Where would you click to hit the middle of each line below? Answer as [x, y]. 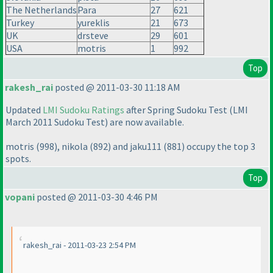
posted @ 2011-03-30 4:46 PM [96, 197]
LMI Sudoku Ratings [83, 110]
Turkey [20, 23]
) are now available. [144, 122]
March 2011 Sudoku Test [55, 122]
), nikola [72, 147]
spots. [18, 159]
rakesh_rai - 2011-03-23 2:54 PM [80, 245]
